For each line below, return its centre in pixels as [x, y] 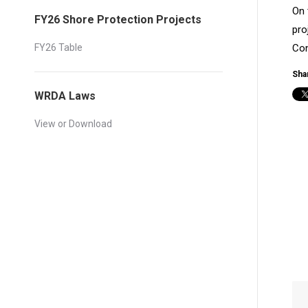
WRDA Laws [65, 96]
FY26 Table [58, 47]
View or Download [73, 124]
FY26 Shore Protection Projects [118, 20]
